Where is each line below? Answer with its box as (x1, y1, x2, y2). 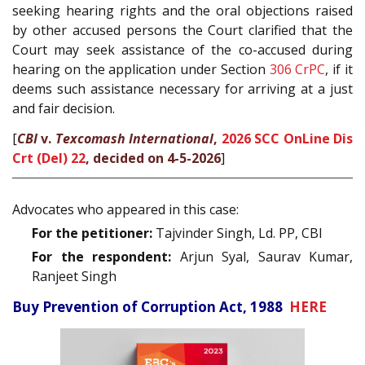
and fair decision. (12, 99, 115, 118)
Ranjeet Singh (32, 267, 117, 286)
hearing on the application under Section (12, 60, 270, 79)
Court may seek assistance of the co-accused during (12, 41, 353, 59)
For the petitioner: (32, 224, 152, 243)
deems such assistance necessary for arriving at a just (12, 80, 353, 99)
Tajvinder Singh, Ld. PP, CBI (152, 224, 323, 243)
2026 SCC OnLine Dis (221, 129, 354, 147)
